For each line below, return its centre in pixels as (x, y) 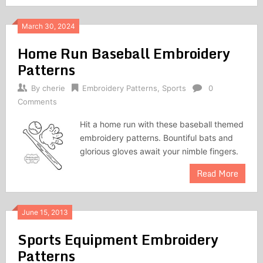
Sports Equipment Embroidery (118, 240)
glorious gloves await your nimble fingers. (159, 151)
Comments (37, 102)
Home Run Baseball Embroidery (124, 53)
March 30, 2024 (48, 26)
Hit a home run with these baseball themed (162, 124)
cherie (53, 88)
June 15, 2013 (45, 213)
